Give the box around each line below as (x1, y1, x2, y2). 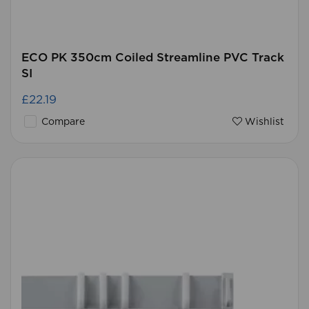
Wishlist (242, 117, 284, 127)
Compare (39, 117, 85, 127)
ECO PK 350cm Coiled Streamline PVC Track (21, 52, 284, 63)
